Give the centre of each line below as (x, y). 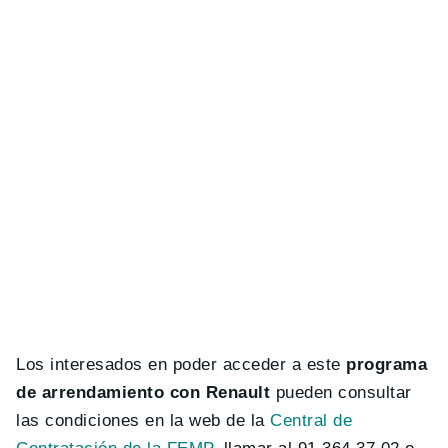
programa (387, 365)
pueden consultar (341, 393)
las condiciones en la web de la (143, 421)
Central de (311, 421)
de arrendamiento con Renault (143, 393)
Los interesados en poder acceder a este (181, 365)
